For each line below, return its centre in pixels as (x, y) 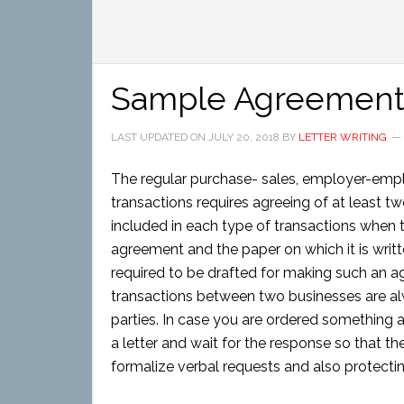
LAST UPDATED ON (160, 137)
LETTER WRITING (343, 137)
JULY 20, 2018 (244, 137)
